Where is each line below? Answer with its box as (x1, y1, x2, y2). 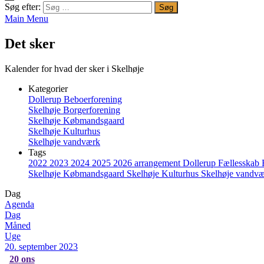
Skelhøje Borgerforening (28, 104, 120, 115)
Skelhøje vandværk (28, 136, 100, 147)
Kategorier (28, 83, 68, 94)
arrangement (134, 157, 183, 168)
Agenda (5, 199, 34, 209)
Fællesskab (218, 157, 262, 168)
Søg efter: (5, 2, 41, 12)
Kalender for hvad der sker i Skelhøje (5, 63, 144, 74)
